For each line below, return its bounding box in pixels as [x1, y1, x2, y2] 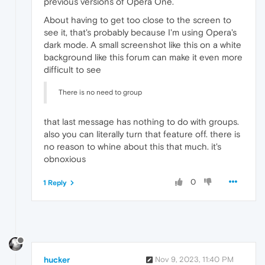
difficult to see [44, 64, 101, 75]
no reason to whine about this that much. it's [44, 141, 221, 151]
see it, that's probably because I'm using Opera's [44, 27, 237, 37]
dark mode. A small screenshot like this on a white [44, 39, 241, 50]
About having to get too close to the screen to [44, 14, 231, 25]
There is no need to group [59, 88, 142, 96]
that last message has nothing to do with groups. [44, 116, 239, 127]
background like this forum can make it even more [44, 51, 243, 62]
